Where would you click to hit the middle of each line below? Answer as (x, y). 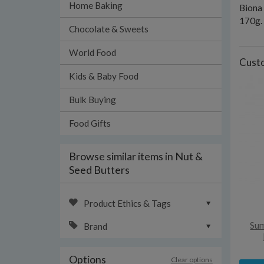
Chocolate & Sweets (109, 29)
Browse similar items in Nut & (136, 156)
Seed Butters (99, 170)
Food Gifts (90, 123)
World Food (93, 52)
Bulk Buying (93, 100)
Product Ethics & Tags (127, 203)
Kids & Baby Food (104, 76)
